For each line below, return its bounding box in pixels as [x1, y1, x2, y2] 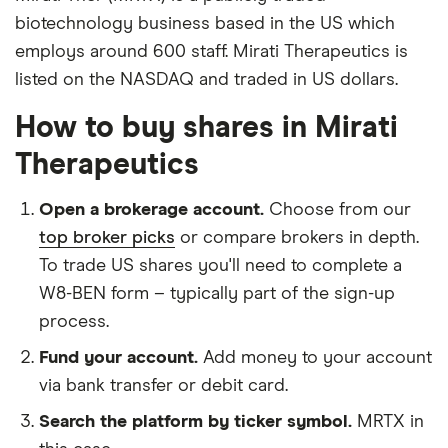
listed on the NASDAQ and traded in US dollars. [15, 71, 398, 89]
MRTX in [357, 413, 424, 431]
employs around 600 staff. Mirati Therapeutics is [15, 43, 408, 61]
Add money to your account [203, 349, 432, 367]
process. [39, 313, 109, 331]
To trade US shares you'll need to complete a [39, 257, 402, 275]
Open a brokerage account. [39, 201, 264, 219]
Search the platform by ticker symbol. [39, 413, 352, 431]
